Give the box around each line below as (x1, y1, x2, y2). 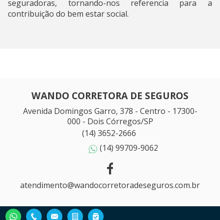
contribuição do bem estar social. (8, 8, 133, 20)
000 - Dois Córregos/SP (67, 116, 153, 127)
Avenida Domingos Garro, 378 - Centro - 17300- (23, 106, 197, 117)
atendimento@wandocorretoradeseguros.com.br (20, 180, 200, 191)
